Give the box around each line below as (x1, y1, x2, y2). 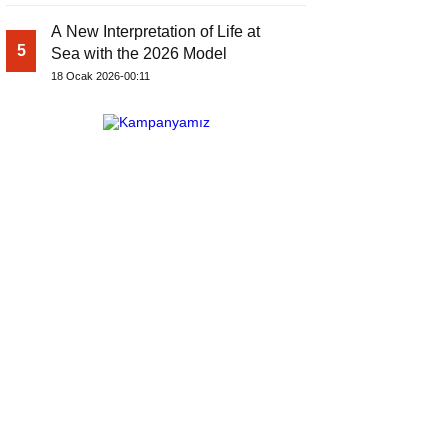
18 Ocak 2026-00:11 (51, 70, 150, 83)
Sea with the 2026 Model (51, 45, 227, 63)
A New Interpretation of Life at (51, 23, 260, 41)
